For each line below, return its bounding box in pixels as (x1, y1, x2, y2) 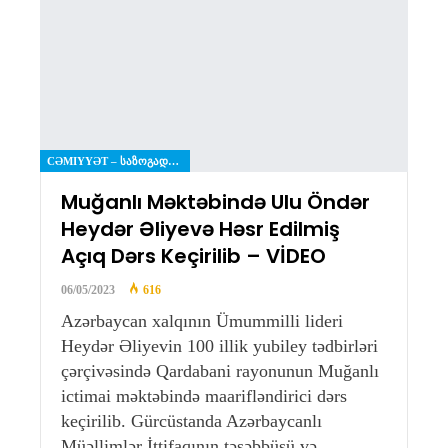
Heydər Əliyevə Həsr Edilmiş (61, 214, 340, 243)
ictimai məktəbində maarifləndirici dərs (61, 385, 347, 406)
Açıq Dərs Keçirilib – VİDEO (61, 241, 326, 270)
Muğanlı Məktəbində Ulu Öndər (61, 187, 370, 216)
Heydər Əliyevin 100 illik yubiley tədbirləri (61, 335, 378, 356)
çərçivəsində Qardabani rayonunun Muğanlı (61, 360, 379, 381)
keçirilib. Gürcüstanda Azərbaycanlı (61, 410, 322, 431)
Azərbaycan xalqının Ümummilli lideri (61, 310, 343, 331)
